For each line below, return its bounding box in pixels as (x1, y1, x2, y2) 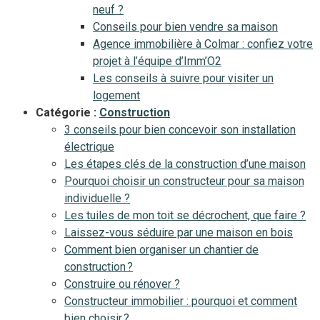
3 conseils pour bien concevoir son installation (64, 123, 296, 136)
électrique (64, 140, 114, 154)
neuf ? (93, 3, 124, 16)
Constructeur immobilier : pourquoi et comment (64, 294, 297, 308)
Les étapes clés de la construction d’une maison (64, 157, 306, 171)
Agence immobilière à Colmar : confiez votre (93, 37, 313, 51)
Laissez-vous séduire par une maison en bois (64, 226, 293, 239)
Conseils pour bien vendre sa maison (93, 20, 278, 34)
